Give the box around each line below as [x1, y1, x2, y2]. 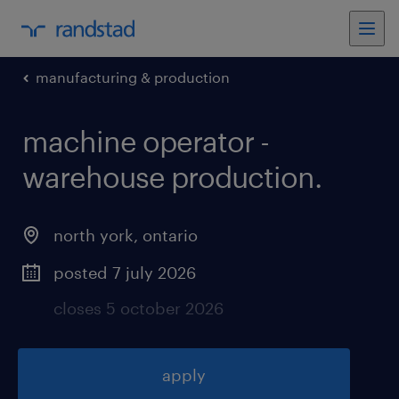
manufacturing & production [36, 69, 230, 85]
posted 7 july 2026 [53, 263, 196, 282]
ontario [142, 225, 198, 245]
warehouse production [22, 160, 314, 193]
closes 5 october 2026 [53, 298, 224, 318]
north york [53, 225, 134, 245]
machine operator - [22, 125, 269, 158]
